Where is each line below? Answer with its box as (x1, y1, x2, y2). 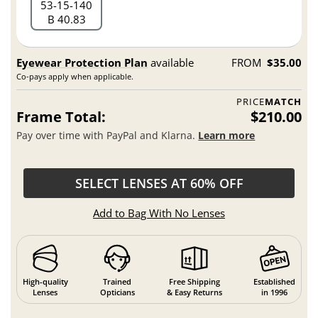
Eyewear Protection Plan (16, 55, 148, 70)
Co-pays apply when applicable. (16, 70, 134, 82)
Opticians (99, 287, 135, 298)
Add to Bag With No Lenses (93, 205, 225, 220)
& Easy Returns (166, 287, 222, 298)
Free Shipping (168, 276, 220, 287)
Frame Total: (16, 106, 106, 126)
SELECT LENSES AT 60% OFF (75, 174, 243, 192)
